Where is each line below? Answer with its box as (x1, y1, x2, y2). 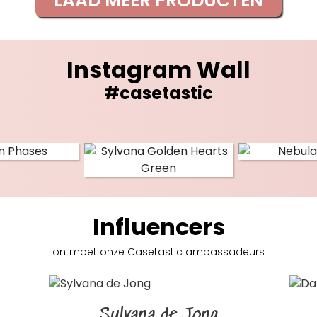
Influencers (92, 211, 225, 243)
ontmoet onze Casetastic (52, 245, 183, 260)
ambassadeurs (183, 245, 265, 260)
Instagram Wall (67, 54, 250, 86)
